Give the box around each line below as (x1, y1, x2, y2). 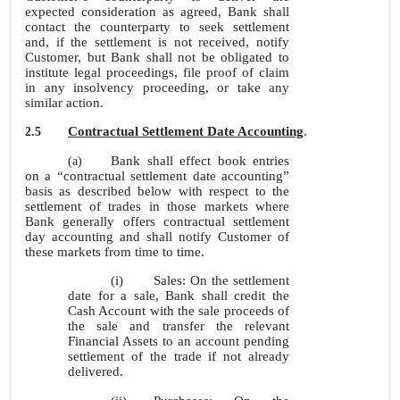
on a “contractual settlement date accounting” (25, 169, 289, 183)
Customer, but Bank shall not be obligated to (25, 50, 289, 64)
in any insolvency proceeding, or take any (25, 80, 289, 95)
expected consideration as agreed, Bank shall (25, 4, 289, 19)
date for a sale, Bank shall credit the (68, 288, 289, 303)
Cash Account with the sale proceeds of (68, 304, 289, 318)
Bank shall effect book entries (111, 154, 289, 168)
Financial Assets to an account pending (68, 334, 289, 348)
